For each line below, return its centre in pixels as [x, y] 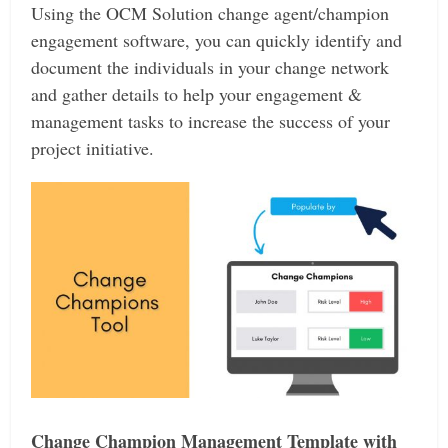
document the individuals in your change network [210, 66]
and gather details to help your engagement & [197, 93]
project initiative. [93, 147]
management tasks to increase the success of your [211, 120]
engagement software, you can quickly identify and [217, 39]
